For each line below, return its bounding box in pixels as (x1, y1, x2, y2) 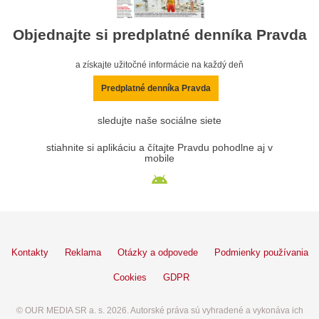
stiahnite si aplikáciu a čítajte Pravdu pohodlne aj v (46, 142, 273, 153)
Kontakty (11, 246, 48, 258)
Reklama (64, 246, 101, 258)
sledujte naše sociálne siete (98, 115, 221, 126)
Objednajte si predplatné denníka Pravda (12, 26, 307, 43)
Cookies (113, 271, 147, 283)
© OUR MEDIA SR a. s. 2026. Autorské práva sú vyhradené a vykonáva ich (16, 305, 303, 315)
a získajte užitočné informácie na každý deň (75, 59, 244, 70)
